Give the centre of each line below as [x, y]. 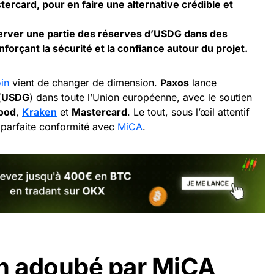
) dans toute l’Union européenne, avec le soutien [141, 97]
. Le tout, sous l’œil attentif [188, 112]
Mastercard [99, 112]
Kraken [39, 112]
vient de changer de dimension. [85, 83]
